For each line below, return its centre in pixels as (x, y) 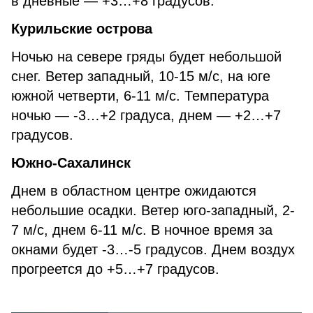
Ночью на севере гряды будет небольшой (146, 57)
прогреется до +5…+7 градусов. (117, 269)
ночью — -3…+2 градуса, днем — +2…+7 (146, 115)
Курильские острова (82, 29)
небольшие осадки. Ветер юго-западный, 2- (153, 210)
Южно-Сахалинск (71, 163)
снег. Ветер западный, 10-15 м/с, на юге (141, 76)
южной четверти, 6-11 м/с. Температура (140, 96)
